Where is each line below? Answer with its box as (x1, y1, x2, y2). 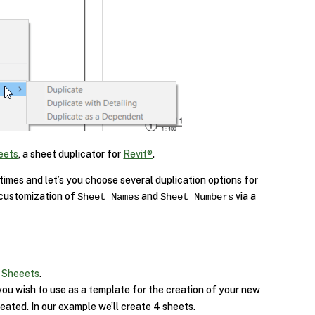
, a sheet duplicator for (18, 148, 124, 160)
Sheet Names (77, 191, 140, 202)
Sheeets (1, 267, 40, 279)
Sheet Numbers (160, 191, 234, 202)
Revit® (123, 148, 153, 160)
